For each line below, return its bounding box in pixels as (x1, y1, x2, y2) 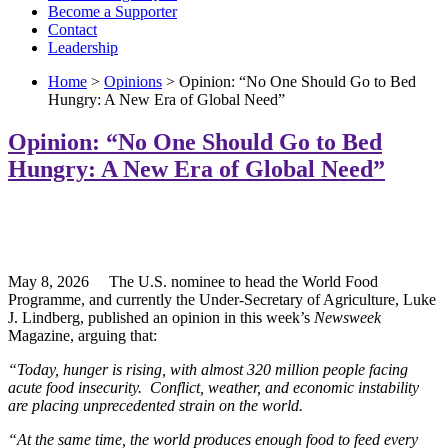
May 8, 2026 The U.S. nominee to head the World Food (8, 272, 378, 290)
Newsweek (314, 308, 381, 326)
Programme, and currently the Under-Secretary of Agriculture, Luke (8, 290, 436, 308)
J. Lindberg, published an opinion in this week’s (8, 308, 314, 326)
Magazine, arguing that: (8, 326, 157, 344)
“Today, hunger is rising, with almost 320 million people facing (8, 360, 408, 378)
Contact (48, 21, 97, 38)
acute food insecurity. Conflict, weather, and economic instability (8, 378, 419, 396)
